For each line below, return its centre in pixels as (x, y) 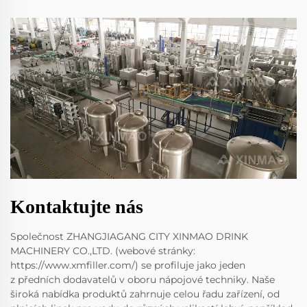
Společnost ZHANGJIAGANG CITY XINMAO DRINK (129, 236)
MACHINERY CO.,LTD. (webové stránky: (103, 250)
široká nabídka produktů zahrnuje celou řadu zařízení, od (145, 294)
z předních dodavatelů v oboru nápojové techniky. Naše (143, 279)
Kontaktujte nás (77, 206)
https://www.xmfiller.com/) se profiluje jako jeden (128, 265)
